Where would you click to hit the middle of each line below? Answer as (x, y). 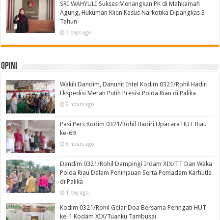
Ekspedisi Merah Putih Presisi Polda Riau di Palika (128, 93)
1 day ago (78, 192)
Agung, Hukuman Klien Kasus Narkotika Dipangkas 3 (133, 12)
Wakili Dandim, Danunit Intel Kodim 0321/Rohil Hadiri (134, 84)
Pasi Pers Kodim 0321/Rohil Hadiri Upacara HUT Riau (134, 124)
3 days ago (79, 32)
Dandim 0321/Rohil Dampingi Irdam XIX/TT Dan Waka (136, 164)
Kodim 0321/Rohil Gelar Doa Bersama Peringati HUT (133, 207)
